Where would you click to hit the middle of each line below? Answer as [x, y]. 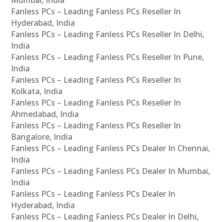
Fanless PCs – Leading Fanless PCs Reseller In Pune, [108, 57]
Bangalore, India [42, 137]
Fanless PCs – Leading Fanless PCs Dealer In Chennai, [111, 148]
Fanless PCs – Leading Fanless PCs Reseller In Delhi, [108, 34]
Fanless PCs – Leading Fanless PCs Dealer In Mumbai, [111, 171]
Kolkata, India [37, 91]
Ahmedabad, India [45, 114]
